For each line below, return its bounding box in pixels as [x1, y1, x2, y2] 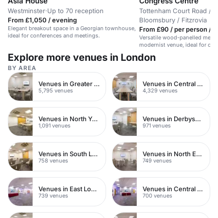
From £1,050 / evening [8, 16, 77, 24]
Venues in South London [92, 149, 98, 158]
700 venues [143, 192, 172, 199]
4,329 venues [143, 87, 178, 94]
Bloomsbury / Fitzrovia [139, 16, 207, 24]
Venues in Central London [197, 79, 203, 88]
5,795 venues [38, 87, 73, 94]
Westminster [8, 7, 45, 15]
